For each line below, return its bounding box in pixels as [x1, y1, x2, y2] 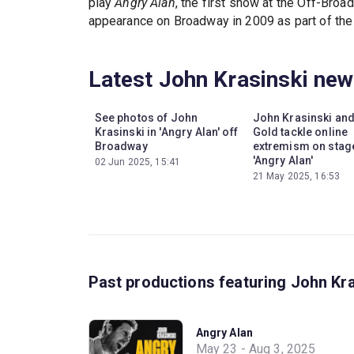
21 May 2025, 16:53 [252, 170, 341, 182]
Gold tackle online [252, 125, 348, 138]
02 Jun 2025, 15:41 [94, 156, 181, 168]
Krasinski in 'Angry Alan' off [94, 125, 238, 138]
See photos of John [94, 111, 198, 124]
